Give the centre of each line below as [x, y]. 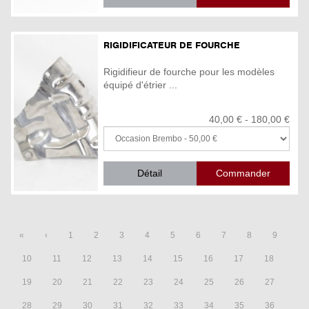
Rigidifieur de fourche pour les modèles [189, 72]
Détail [150, 173]
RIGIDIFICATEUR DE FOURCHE [172, 45]
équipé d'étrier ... [140, 85]
